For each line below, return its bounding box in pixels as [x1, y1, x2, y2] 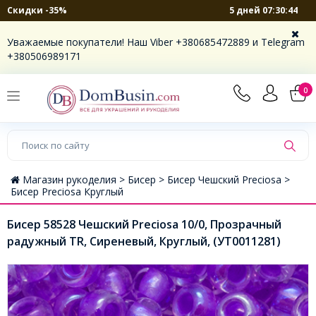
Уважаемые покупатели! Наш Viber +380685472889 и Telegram [7, 35, 305, 49]
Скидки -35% [7, 4, 67, 16]
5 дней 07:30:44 [229, 4, 298, 16]
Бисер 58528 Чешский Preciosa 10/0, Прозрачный [7, 216, 281, 232]
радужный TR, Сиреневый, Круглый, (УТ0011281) [7, 233, 281, 249]
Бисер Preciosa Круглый [11, 184, 123, 198]
